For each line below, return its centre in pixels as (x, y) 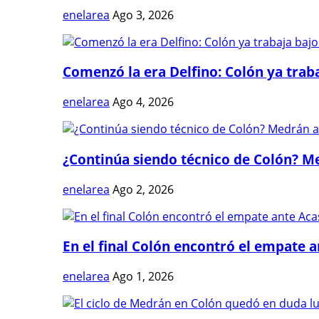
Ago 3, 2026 (143, 15)
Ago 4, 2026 (143, 102)
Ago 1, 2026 (143, 277)
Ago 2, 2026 (143, 189)
